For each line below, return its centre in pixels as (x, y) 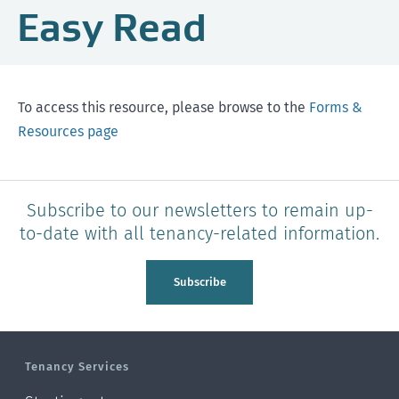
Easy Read (112, 27)
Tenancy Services (77, 366)
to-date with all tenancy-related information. (199, 233)
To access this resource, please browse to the (163, 107)
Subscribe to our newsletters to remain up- (199, 210)
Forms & (336, 107)
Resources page (68, 131)
